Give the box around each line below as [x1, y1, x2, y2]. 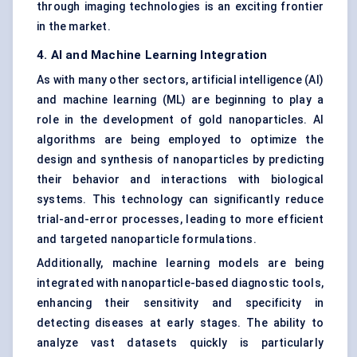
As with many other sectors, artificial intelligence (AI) [37, 73, 324, 87]
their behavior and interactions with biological [37, 173, 324, 186]
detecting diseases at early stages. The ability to [37, 316, 324, 330]
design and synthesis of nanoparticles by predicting [37, 153, 324, 167]
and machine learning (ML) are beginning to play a [37, 93, 324, 107]
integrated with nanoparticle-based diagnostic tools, [37, 277, 324, 290]
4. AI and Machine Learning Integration [37, 48, 268, 63]
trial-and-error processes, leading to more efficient [37, 213, 324, 226]
